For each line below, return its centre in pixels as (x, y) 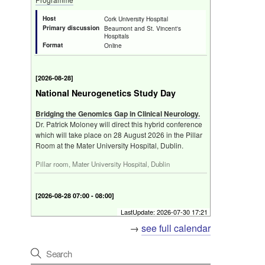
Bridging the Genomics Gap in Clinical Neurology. (118, 114)
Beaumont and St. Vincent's (143, 28)
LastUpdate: (139, 212)
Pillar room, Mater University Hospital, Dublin (103, 164)
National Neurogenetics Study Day (106, 93)
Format (53, 45)
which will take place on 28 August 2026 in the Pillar (119, 135)
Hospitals (117, 36)
